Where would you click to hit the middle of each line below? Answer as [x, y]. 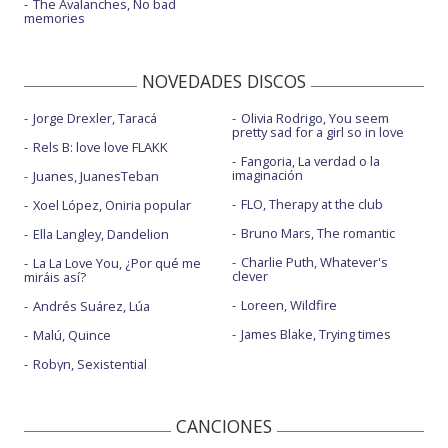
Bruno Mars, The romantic [317, 233]
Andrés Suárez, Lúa [91, 306]
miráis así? [55, 277]
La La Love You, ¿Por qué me [117, 263]
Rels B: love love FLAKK [100, 147]
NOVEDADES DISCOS [224, 81]
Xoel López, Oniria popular [112, 205]
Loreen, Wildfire [288, 305]
